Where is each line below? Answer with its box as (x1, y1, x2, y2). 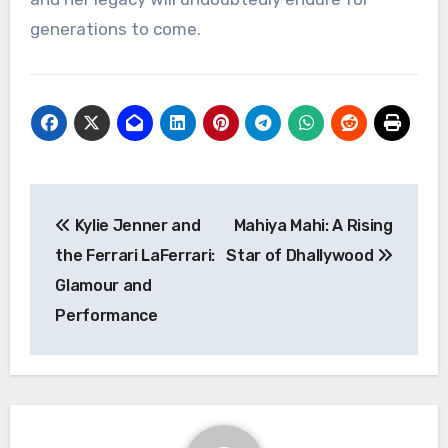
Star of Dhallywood (226, 245, 378, 265)
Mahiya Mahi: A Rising (233, 215, 393, 235)
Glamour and (55, 275, 152, 295)
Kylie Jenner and (70, 215, 201, 235)
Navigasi (28, 187, 163, 220)
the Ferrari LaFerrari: (55, 245, 216, 265)
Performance (55, 305, 158, 325)
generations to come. (29, 19, 201, 40)
